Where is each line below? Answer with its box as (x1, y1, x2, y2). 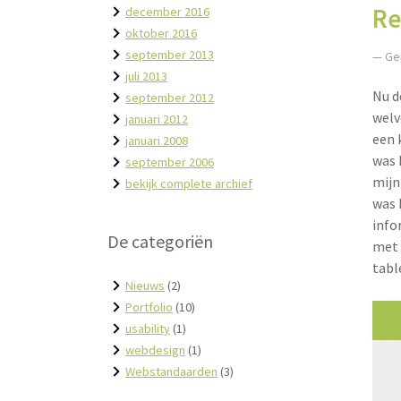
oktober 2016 (125, 24, 197, 42)
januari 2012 (125, 110, 188, 128)
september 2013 (125, 46, 214, 64)
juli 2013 (125, 67, 167, 85)
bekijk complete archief (125, 175, 252, 192)
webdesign (125, 341, 185, 359)
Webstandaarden (125, 363, 218, 380)
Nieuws (125, 277, 165, 294)
